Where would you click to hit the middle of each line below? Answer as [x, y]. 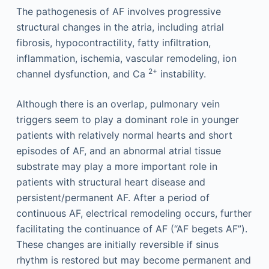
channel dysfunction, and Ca [82, 74]
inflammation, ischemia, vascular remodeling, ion [126, 58]
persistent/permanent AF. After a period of [113, 198]
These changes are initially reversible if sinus [117, 244]
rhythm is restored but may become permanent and [133, 260]
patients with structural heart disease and [110, 182]
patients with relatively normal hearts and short [124, 135]
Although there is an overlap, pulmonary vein [118, 104]
